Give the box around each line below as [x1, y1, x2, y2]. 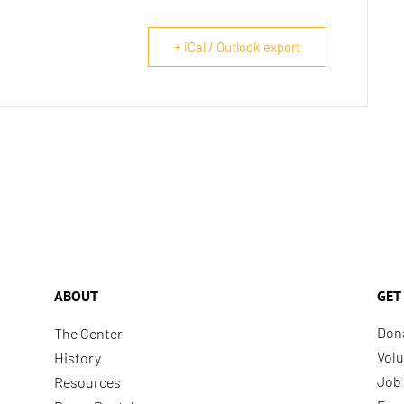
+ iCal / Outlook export [174, 38, 300, 55]
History [53, 348, 101, 366]
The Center [53, 324, 123, 342]
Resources [53, 372, 121, 390]
